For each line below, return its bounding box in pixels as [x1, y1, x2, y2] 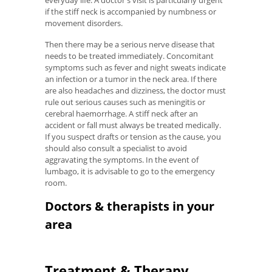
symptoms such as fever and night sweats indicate [45, 61, 226, 73]
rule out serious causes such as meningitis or [45, 96, 205, 107]
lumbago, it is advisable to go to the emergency [45, 165, 215, 177]
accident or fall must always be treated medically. [45, 119, 221, 131]
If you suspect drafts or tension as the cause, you [45, 131, 221, 142]
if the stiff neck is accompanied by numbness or [45, 6, 216, 18]
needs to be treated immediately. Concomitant [45, 50, 214, 61]
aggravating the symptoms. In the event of [45, 154, 199, 165]
